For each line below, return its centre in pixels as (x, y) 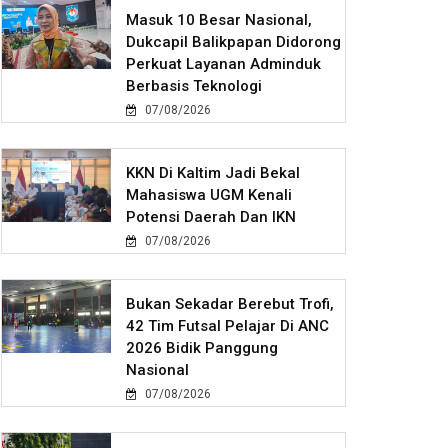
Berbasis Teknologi (194, 86)
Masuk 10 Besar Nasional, (219, 20)
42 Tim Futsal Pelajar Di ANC (228, 326)
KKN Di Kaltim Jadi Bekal (213, 173)
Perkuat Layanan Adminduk (224, 64)
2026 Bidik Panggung (202, 348)
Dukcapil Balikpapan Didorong (234, 42)
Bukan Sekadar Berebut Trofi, (230, 304)
